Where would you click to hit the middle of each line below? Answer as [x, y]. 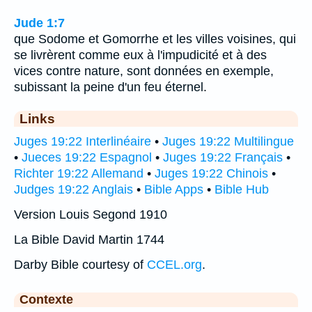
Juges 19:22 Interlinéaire [83, 141]
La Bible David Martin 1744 [89, 239]
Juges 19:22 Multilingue [228, 141]
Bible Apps [174, 189]
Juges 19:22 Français [223, 157]
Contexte [46, 299]
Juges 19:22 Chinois [211, 173]
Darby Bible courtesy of [80, 264]
